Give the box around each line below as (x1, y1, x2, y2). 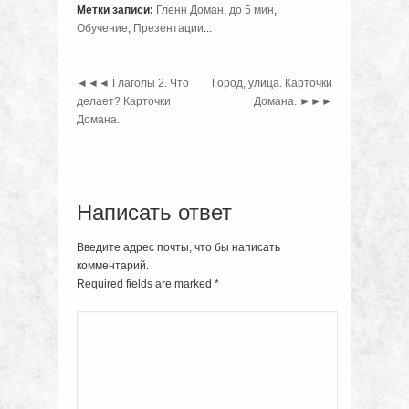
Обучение (77, 22, 128, 36)
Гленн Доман (156, 4, 224, 17)
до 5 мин (229, 4, 274, 17)
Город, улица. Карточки (212, 77, 332, 90)
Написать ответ (77, 200, 232, 225)
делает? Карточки (77, 95, 171, 109)
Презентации (133, 22, 204, 36)
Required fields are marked (77, 277, 215, 290)
